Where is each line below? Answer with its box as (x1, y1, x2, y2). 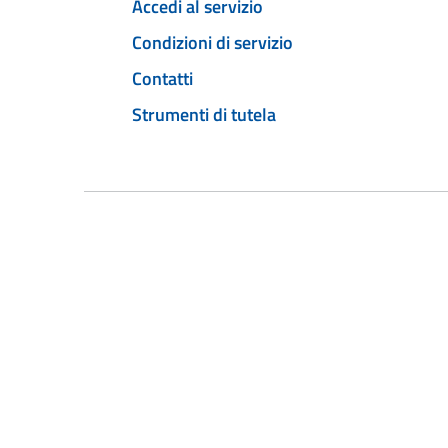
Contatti (132, 64, 193, 92)
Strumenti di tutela (132, 100, 276, 128)
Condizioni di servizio (132, 29, 293, 57)
